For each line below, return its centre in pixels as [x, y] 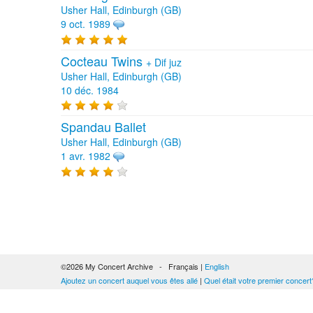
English [217, 266]
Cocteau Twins [103, 60]
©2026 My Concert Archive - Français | [133, 266]
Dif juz [168, 62]
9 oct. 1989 [86, 23]
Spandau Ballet [103, 126]
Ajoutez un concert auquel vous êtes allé [129, 280]
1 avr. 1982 [86, 155]
